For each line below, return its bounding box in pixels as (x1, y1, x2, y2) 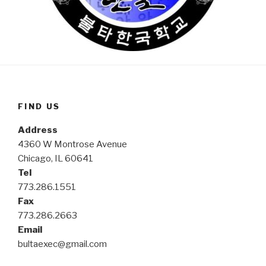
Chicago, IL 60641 (18, 153, 93, 164)
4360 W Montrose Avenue (18, 139, 127, 150)
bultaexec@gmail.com (18, 239, 107, 249)
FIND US (18, 101, 61, 111)
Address (18, 125, 58, 135)
